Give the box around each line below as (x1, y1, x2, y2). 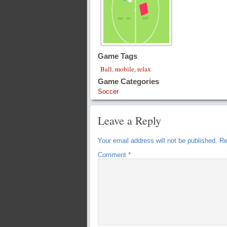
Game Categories (98, 77, 159, 86)
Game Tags (98, 52, 137, 61)
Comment (98, 151, 128, 159)
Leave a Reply (98, 113, 161, 128)
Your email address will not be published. (98, 137, 217, 145)
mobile (115, 64, 134, 74)
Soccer (98, 88, 119, 96)
